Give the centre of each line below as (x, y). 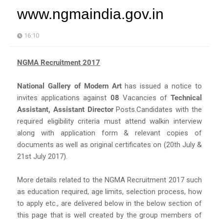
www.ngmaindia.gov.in (90, 14)
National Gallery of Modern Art (69, 86)
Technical (186, 98)
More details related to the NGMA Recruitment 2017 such (109, 180)
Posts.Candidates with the (158, 109)
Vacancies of (145, 98)
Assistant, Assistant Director (65, 109)
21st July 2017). (42, 156)
